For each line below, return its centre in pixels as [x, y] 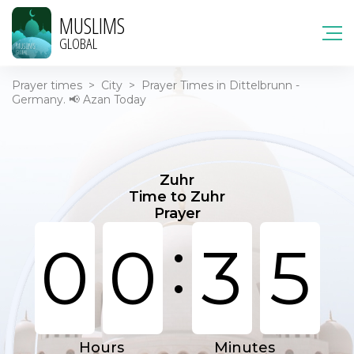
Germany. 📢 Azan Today [79, 100]
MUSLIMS [92, 25]
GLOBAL [78, 43]
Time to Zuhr [177, 197]
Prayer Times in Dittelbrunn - [220, 85]
